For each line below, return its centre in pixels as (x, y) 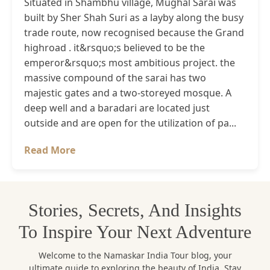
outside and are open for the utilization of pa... (130, 123)
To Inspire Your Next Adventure (135, 231)
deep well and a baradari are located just (117, 108)
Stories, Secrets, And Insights (135, 210)
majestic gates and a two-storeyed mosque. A (128, 93)
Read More (50, 150)
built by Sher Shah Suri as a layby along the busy (134, 17)
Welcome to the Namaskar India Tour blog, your (135, 255)
